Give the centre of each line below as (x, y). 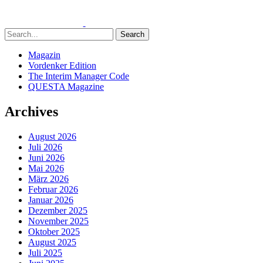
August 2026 (52, 136)
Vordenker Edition (62, 65)
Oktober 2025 (54, 231)
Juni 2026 (46, 157)
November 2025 (58, 221)
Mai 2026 (46, 168)
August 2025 (52, 242)
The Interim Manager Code (79, 76)
